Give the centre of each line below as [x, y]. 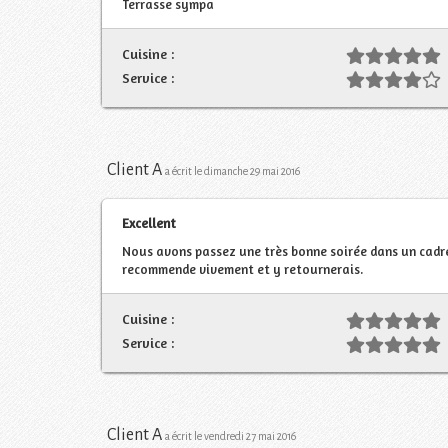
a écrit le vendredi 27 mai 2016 [230, 436]
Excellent [149, 222]
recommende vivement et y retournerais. [242, 268]
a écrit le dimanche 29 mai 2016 [232, 171]
